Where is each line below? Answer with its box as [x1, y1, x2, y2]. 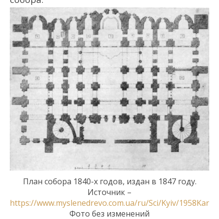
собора [44, 176, 73, 187]
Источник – [88, 187, 131, 198]
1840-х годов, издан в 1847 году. [73, 176, 197, 187]
